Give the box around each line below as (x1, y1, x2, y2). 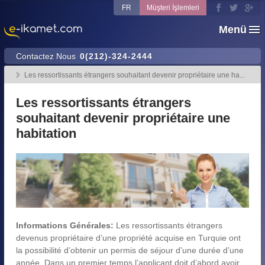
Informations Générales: (16, 220, 114, 230)
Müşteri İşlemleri (147, 4, 199, 12)
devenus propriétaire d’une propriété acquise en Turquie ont (16, 232, 241, 243)
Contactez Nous (16, 51, 76, 62)
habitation (16, 126, 76, 141)
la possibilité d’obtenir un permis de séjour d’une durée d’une (16, 245, 244, 255)
